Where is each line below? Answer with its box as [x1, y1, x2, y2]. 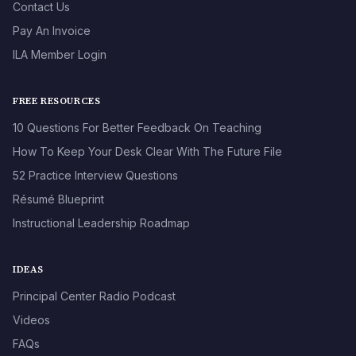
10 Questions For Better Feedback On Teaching [13, 121, 261, 135]
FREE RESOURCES [13, 95, 101, 108]
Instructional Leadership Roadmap [13, 216, 190, 230]
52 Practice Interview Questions [13, 168, 178, 183]
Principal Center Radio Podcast [13, 289, 176, 304]
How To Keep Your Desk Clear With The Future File [13, 145, 282, 159]
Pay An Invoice [13, 24, 91, 38]
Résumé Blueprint [13, 192, 104, 207]
